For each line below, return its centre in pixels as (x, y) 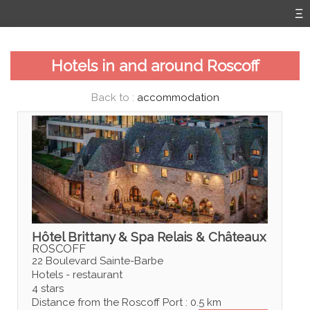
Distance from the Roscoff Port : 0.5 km (126, 302)
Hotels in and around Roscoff (155, 65)
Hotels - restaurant (77, 274)
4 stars (47, 288)
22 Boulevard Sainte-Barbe (97, 261)
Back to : (114, 97)
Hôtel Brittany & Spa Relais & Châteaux (148, 236)
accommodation (178, 97)
